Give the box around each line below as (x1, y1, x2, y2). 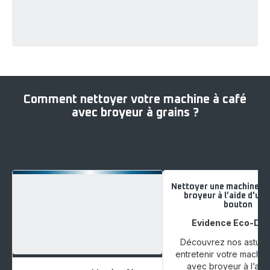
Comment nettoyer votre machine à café (24, 93, 246, 105)
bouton (224, 200, 253, 209)
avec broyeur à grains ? (71, 106, 199, 119)
